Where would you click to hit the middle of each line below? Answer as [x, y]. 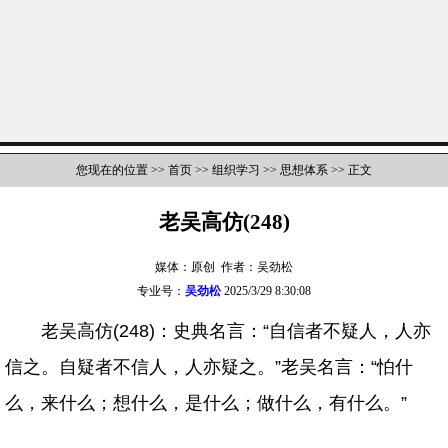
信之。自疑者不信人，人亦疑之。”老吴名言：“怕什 [209, 367]
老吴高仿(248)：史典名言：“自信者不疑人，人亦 [236, 331]
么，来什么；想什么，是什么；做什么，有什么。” [206, 403]
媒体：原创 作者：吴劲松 [224, 267]
